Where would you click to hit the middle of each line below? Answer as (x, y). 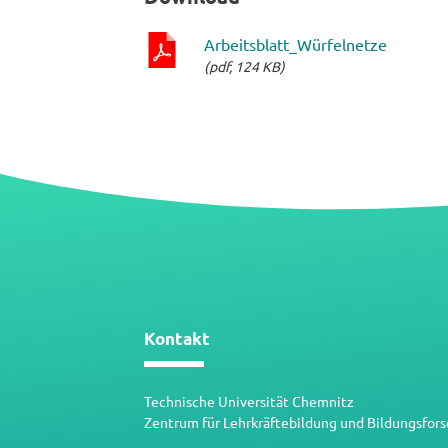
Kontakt (177, 338)
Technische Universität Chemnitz (249, 401)
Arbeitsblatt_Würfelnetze (295, 44)
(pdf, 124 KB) (244, 66)
